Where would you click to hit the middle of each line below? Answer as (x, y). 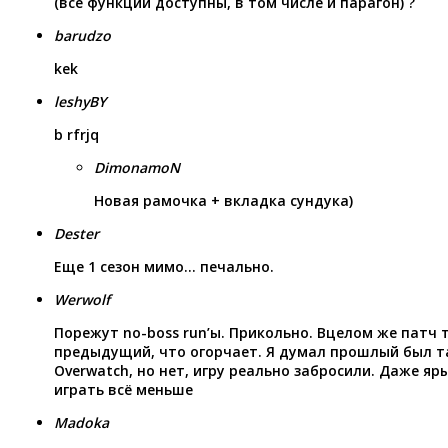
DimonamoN (137, 167)
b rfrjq (76, 134)
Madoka (81, 422)
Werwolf (82, 299)
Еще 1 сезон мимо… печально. (164, 266)
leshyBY (80, 101)
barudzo (82, 35)
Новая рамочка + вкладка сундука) (223, 200)
